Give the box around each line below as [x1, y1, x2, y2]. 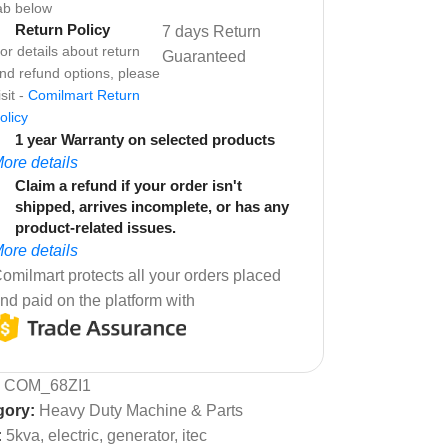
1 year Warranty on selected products [15, 130, 275, 148]
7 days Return [162, 22, 262, 40]
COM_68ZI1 [4, 376, 91, 394]
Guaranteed [162, 47, 247, 65]
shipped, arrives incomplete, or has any [15, 197, 289, 215]
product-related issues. [15, 218, 176, 236]
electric [48, 426, 99, 444]
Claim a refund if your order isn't [15, 176, 242, 194]
